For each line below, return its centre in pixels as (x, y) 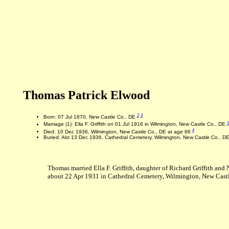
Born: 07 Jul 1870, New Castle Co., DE (90, 117)
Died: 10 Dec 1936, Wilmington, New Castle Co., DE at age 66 (118, 131)
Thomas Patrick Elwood (86, 95)
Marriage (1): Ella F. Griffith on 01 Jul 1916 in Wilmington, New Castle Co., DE (135, 124)
